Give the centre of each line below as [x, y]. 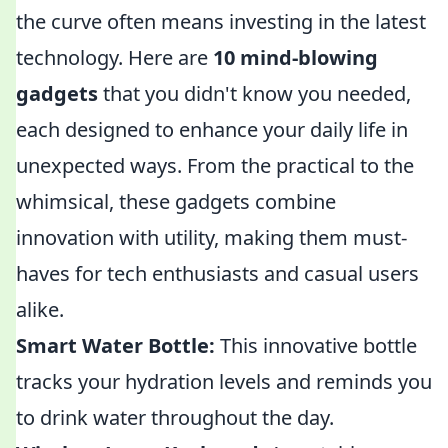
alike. [40, 309]
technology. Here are [114, 57]
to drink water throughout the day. [175, 417]
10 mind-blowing [295, 57]
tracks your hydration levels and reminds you [224, 381]
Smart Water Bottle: [115, 345]
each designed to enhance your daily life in [212, 129]
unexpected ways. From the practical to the [215, 165]
